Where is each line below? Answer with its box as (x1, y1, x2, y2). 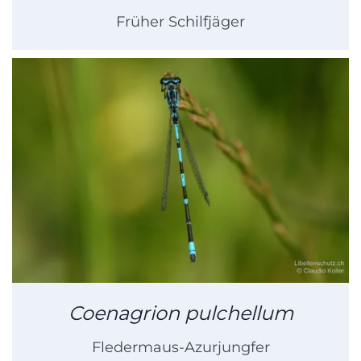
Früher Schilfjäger (116, 13, 245, 31)
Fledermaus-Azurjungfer (91, 338, 270, 357)
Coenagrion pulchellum (68, 301, 293, 326)
